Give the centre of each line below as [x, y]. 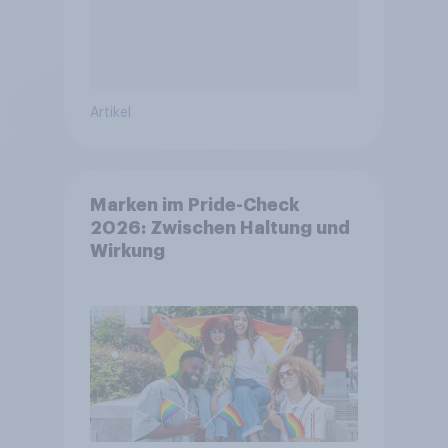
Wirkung [127, 251]
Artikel [110, 112]
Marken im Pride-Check [194, 205]
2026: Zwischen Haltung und [219, 228]
